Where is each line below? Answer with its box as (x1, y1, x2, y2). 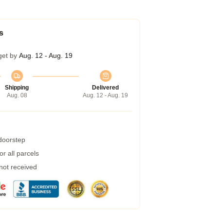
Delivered (92, 84, 119, 91)
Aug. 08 (6, 92, 27, 99)
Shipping (5, 84, 29, 91)
